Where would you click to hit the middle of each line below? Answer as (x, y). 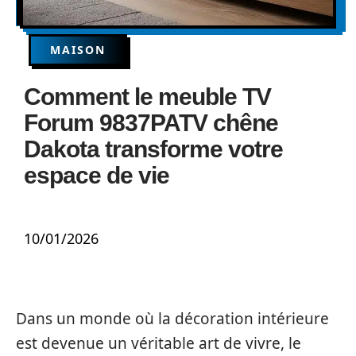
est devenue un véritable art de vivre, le (159, 343)
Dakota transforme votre (153, 149)
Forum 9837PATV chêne (151, 123)
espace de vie (97, 175)
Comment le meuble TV (147, 97)
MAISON (78, 50)
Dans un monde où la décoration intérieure (172, 319)
